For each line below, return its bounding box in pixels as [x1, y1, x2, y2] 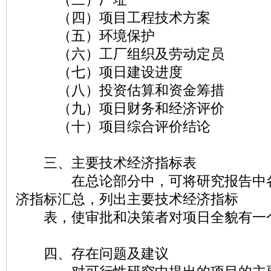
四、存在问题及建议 [16, 246, 169, 261]
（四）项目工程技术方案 [16, 10, 211, 25]
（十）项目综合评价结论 [16, 119, 211, 134]
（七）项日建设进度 [16, 65, 183, 80]
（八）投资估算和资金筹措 [16, 83, 224, 98]
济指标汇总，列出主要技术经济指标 [16, 192, 238, 207]
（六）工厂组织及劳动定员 [16, 47, 224, 62]
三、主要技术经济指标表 [16, 155, 197, 171]
